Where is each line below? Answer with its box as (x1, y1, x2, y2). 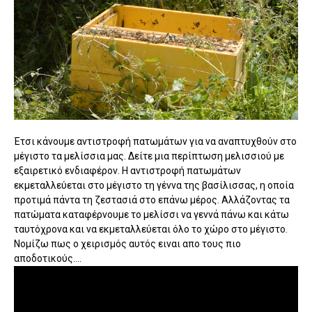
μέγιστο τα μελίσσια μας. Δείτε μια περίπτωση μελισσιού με (14, 150, 284, 162)
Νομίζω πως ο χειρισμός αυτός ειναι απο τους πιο (14, 237, 241, 249)
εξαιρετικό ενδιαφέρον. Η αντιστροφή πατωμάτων (14, 164, 241, 176)
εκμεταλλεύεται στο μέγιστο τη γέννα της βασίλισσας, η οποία (14, 179, 294, 191)
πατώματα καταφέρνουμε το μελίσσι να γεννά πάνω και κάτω (14, 208, 289, 220)
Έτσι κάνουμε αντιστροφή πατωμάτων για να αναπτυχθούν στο (14, 135, 297, 147)
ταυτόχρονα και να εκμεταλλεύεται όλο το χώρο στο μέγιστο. (14, 223, 288, 235)
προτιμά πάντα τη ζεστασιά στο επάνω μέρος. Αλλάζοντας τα (14, 194, 290, 205)
